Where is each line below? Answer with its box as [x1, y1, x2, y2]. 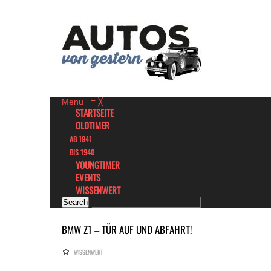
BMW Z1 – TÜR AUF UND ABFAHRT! [62, 222, 192, 237]
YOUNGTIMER [76, 158, 120, 171]
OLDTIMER [76, 119, 109, 132]
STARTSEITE [76, 106, 114, 119]
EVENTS [76, 171, 100, 184]
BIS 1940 [70, 147, 94, 157]
